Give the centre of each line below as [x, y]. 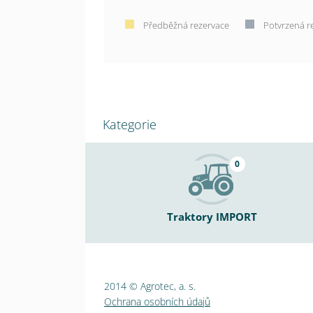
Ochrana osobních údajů [157, 302]
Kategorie [130, 125]
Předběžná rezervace [186, 26]
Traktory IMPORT [212, 217]
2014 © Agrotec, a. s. [150, 286]
